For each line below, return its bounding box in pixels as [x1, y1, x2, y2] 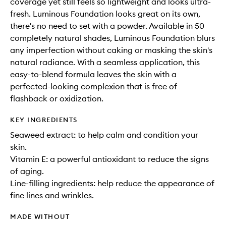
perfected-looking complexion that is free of [10, 81, 177, 91]
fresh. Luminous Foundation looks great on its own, [10, 8, 200, 19]
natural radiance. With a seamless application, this [10, 56, 200, 67]
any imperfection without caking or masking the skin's [10, 44, 212, 55]
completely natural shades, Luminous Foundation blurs [10, 32, 215, 43]
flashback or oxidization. [10, 93, 103, 103]
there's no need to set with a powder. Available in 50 [10, 20, 204, 31]
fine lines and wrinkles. [10, 190, 94, 200]
